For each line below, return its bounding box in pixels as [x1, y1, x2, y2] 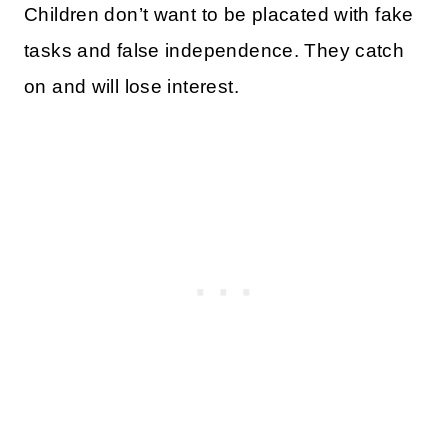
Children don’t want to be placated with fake [24, 4, 414, 26]
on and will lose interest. [24, 76, 239, 98]
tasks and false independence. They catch [24, 40, 405, 62]
